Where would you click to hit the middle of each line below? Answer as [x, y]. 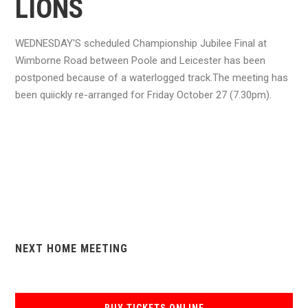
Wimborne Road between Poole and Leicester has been [140, 61]
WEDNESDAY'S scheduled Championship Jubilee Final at [141, 44]
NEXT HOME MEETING [71, 249]
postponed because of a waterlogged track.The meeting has [152, 78]
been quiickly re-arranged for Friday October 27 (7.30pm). [143, 95]
